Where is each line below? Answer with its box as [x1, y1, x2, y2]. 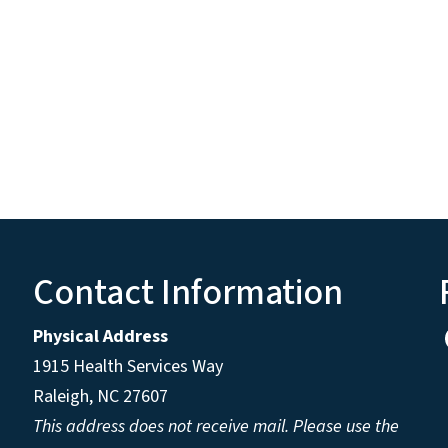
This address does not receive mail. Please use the [32, 413, 399, 439]
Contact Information [32, 266, 343, 318]
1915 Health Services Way [32, 353, 227, 379]
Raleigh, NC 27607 [32, 383, 168, 409]
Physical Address [32, 323, 172, 349]
